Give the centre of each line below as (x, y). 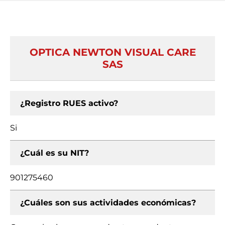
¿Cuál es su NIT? (54, 153)
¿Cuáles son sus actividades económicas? (108, 203)
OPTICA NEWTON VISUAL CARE (113, 52)
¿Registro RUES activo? (69, 103)
